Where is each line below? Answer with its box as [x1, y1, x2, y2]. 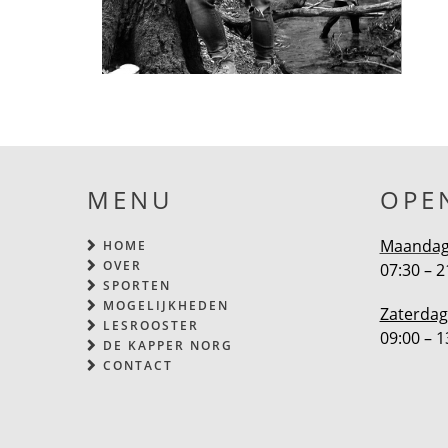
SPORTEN [103, 277, 171, 294]
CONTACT [103, 357, 173, 374]
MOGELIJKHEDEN [103, 297, 229, 314]
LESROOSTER [103, 317, 199, 334]
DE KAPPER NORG [103, 337, 233, 354]
